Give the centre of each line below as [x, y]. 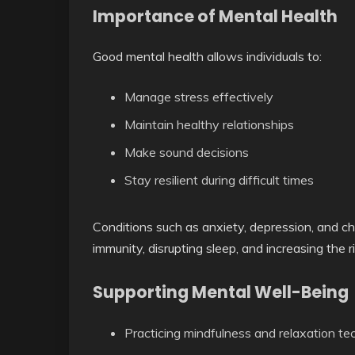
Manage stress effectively [199, 97]
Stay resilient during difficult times [219, 180]
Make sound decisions [187, 153]
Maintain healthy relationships [209, 125]
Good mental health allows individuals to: [207, 57]
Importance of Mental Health [215, 16]
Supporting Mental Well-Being [221, 292]
